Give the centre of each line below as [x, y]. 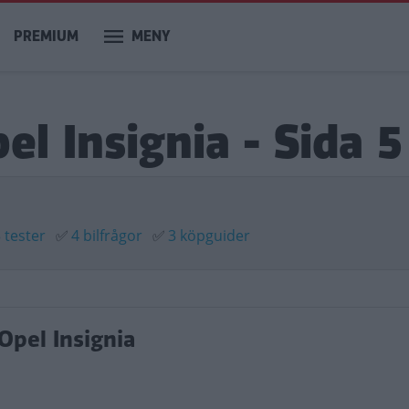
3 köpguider [209, 236]
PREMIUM [46, 37]
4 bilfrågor [107, 236]
